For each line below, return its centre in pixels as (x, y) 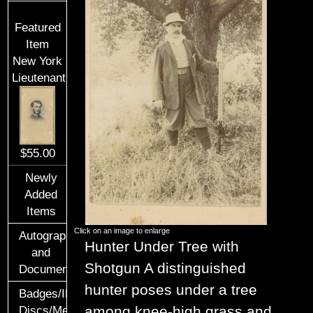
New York (38, 61)
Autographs (49, 235)
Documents (49, 269)
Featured (37, 27)
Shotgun (113, 269)
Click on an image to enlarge (122, 231)
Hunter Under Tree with (162, 247)
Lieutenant (39, 78)
